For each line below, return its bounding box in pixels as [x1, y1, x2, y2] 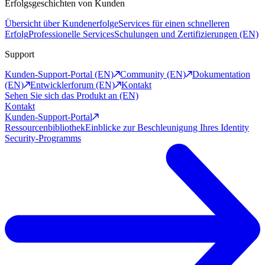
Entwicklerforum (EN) [30, 80, 115, 91]
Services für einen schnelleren [118, 18, 230, 29]
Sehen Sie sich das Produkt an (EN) [5, 91, 138, 101]
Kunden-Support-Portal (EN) [5, 69, 114, 80]
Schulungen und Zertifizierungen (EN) [114, 29, 258, 40]
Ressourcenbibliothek [5, 122, 85, 133]
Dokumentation [192, 69, 250, 80]
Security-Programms [5, 133, 81, 144]
